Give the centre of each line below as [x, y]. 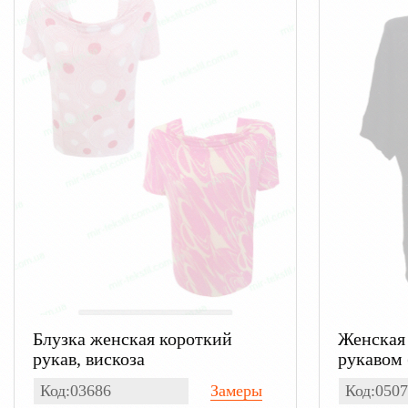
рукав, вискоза [89, 358]
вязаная [367, 378]
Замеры [236, 390]
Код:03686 [76, 390]
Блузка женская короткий [133, 338]
